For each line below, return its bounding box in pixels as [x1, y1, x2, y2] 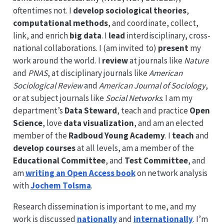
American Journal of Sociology [98, 80, 205, 91]
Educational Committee [12, 155, 105, 166]
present [157, 42, 188, 53]
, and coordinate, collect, [107, 17, 198, 28]
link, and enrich [12, 30, 69, 41]
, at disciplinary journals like [47, 67, 149, 78]
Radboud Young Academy [68, 130, 165, 141]
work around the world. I [12, 55, 102, 66]
